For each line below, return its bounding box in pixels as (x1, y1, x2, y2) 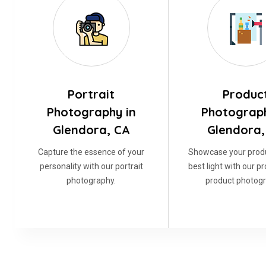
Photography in (46, 104, 136, 119)
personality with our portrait (39, 161, 143, 171)
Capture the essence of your (38, 147, 144, 157)
